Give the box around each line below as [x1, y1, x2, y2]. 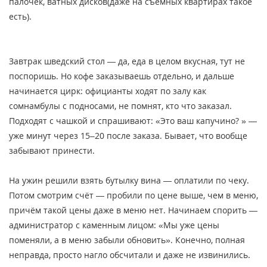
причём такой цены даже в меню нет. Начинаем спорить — [9, 204, 257, 216]
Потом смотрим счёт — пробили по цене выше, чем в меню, [9, 189, 258, 201]
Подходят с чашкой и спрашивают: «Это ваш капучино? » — [9, 114, 257, 126]
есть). [9, 10, 32, 22]
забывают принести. [9, 144, 95, 156]
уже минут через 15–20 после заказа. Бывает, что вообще [9, 129, 247, 141]
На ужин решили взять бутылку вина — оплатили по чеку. [9, 174, 249, 186]
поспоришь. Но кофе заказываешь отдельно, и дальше [9, 70, 234, 82]
